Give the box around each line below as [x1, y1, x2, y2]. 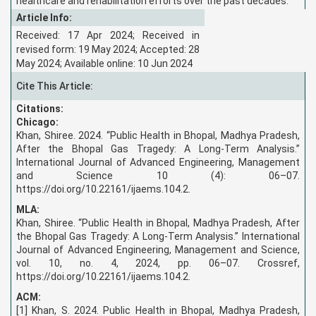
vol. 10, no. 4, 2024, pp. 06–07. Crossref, [16, 257, 300, 269]
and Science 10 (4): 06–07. [16, 169, 300, 181]
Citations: [16, 102, 63, 114]
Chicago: [16, 116, 59, 128]
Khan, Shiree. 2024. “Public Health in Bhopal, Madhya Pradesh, [16, 129, 300, 141]
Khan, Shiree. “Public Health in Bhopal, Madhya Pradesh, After [16, 217, 300, 229]
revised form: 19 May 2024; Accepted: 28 [16, 43, 200, 55]
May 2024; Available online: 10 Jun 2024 [16, 57, 193, 69]
